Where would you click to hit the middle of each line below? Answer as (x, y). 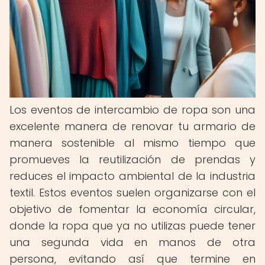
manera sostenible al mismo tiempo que (132, 143)
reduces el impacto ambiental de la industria (132, 176)
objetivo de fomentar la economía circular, (132, 209)
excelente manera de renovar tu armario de (132, 126)
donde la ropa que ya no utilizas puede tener (132, 226)
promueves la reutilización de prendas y (132, 159)
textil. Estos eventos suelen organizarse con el (132, 193)
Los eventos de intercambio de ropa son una (132, 110)
